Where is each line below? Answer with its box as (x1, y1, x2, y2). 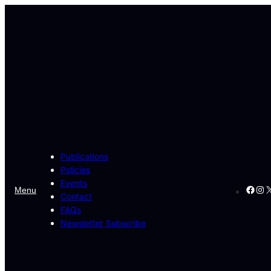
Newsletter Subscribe (60, 217, 146, 228)
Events (60, 177, 87, 188)
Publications (60, 151, 108, 162)
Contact (60, 191, 92, 201)
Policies (60, 164, 90, 175)
